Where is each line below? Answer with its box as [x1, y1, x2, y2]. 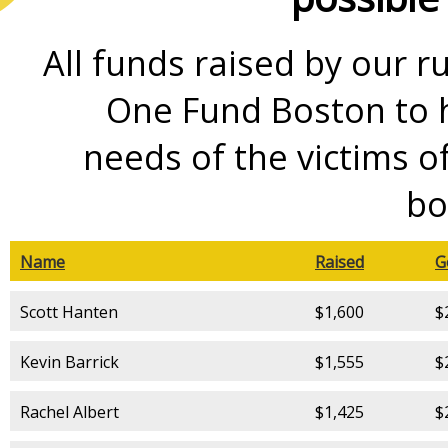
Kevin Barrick [20, 350, 119, 373]
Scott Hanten [20, 300, 118, 323]
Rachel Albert [20, 400, 119, 423]
